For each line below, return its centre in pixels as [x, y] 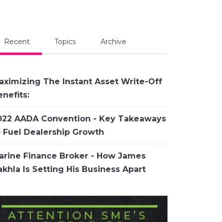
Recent [17, 42]
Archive [113, 42]
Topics [65, 42]
